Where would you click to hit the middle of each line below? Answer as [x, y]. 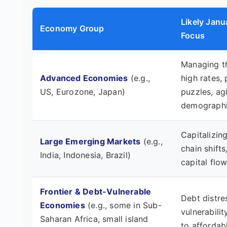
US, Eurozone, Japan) [83, 91]
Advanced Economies [84, 78]
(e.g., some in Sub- [123, 205]
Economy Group [72, 28]
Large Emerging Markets [90, 141]
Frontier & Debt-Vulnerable [96, 191]
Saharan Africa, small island [94, 219]
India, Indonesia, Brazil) [85, 155]
